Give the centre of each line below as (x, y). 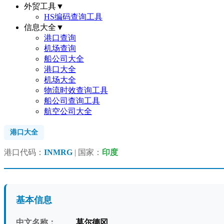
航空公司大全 (68, 111)
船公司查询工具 (72, 101)
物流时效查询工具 (76, 90)
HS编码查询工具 (73, 17)
